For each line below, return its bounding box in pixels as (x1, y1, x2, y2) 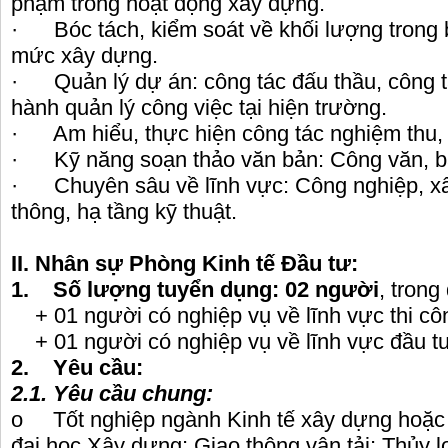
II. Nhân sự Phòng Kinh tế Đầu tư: (11, 251, 358, 277)
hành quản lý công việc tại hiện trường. (11, 95, 387, 121)
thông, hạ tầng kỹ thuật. (11, 199, 237, 225)
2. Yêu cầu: (11, 355, 143, 381)
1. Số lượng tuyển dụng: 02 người (11, 277, 379, 303)
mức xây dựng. (11, 43, 158, 69)
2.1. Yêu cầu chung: (11, 381, 213, 407)
